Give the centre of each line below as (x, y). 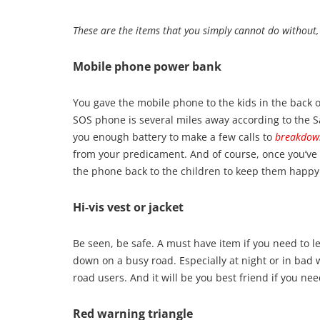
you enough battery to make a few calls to (174, 136)
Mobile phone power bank (147, 66)
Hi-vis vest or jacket (128, 207)
